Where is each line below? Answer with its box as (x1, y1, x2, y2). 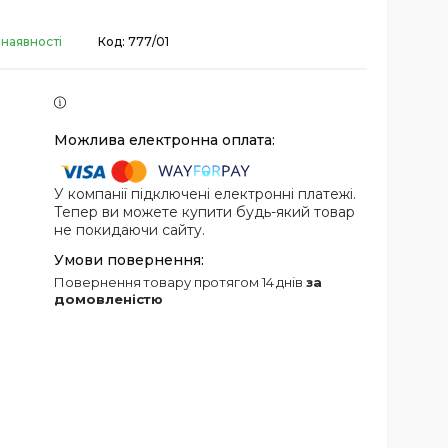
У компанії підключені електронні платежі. (54, 185, 357, 204)
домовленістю (54, 291, 164, 308)
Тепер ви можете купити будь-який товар (54, 203, 356, 222)
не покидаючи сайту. (54, 221, 206, 240)
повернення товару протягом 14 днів (65, 274, 306, 291)
